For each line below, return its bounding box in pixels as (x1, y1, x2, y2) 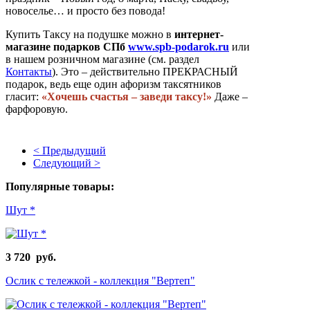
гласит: (6, 90, 42, 102)
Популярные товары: (6, 180, 114, 192)
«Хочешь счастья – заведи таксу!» (42, 90, 212, 102)
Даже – (212, 90, 248, 102)
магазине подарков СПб (6, 40, 125, 53)
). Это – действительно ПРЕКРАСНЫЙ (52, 65, 238, 77)
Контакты (6, 65, 52, 77)
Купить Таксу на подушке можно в (6, 28, 174, 40)
